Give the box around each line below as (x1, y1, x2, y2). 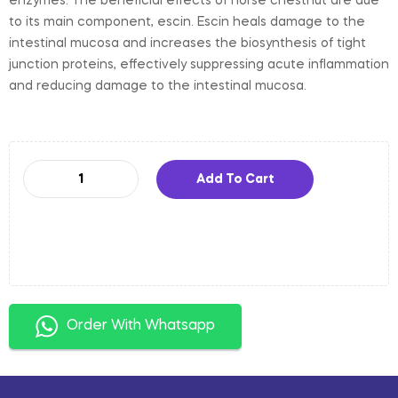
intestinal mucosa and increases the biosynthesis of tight (9, 36, 366, 50)
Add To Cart (195, 172, 275, 186)
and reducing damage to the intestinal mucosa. (9, 79, 306, 92)
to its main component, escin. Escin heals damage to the (9, 15, 365, 28)
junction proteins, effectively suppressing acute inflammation (9, 58, 389, 71)
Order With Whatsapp (67, 318, 215, 333)
